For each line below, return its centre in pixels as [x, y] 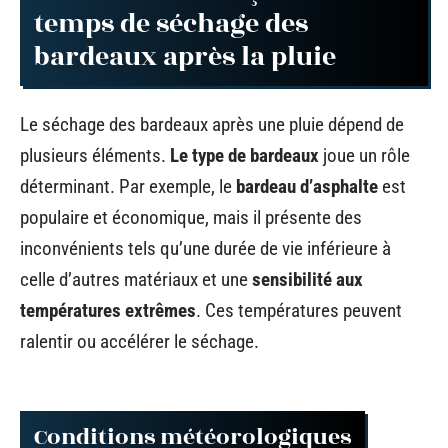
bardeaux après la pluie [185, 57]
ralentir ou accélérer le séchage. [139, 341]
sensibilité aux [307, 279]
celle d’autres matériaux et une [136, 279]
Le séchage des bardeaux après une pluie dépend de [212, 124]
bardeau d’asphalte [307, 186]
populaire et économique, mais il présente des [191, 217]
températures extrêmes [108, 310]
